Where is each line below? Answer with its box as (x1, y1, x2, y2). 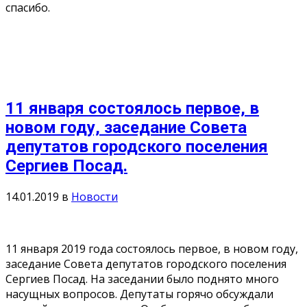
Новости (71, 189, 118, 205)
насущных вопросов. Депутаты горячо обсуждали (5, 286, 273, 302)
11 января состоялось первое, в (5, 99, 259, 119)
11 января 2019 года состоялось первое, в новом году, (5, 241, 298, 257)
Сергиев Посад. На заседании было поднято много (5, 271, 279, 287)
